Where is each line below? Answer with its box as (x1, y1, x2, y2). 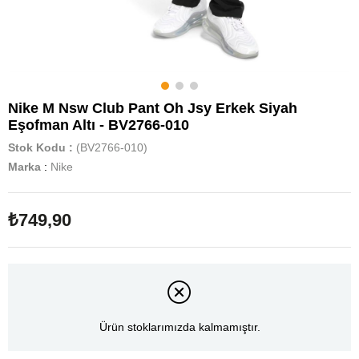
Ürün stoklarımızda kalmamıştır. (99, 321, 260, 334)
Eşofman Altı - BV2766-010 (8, 117, 189, 133)
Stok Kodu (8, 141, 66, 154)
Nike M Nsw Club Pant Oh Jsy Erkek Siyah (8, 100, 297, 116)
